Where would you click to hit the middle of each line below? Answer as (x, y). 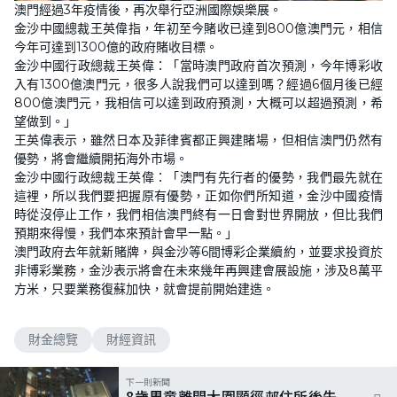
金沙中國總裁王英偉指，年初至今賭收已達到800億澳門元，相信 (198, 28)
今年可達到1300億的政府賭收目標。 (116, 47)
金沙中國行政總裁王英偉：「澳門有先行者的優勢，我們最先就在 (198, 177)
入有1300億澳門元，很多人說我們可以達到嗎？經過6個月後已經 (198, 84)
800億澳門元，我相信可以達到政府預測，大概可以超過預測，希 (198, 103)
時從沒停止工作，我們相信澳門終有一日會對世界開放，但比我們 (198, 214)
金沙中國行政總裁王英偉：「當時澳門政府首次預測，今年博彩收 (198, 66)
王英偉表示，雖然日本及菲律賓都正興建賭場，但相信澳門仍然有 (198, 140)
